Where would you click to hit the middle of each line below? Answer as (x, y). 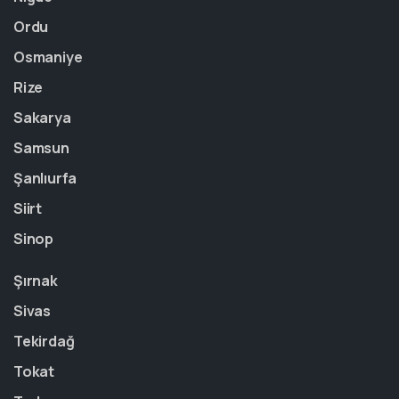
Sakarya (42, 118)
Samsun (41, 148)
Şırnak (36, 281)
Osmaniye (48, 57)
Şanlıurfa (45, 178)
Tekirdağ (44, 341)
